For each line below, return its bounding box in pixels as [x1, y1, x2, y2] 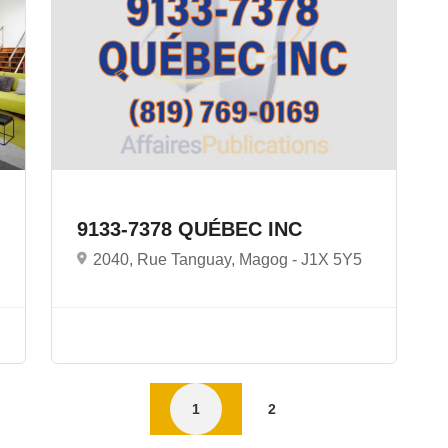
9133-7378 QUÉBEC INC [76, 217, 308, 240]
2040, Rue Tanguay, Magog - [92, 250, 301, 268]
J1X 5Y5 [300, 250, 362, 268]
